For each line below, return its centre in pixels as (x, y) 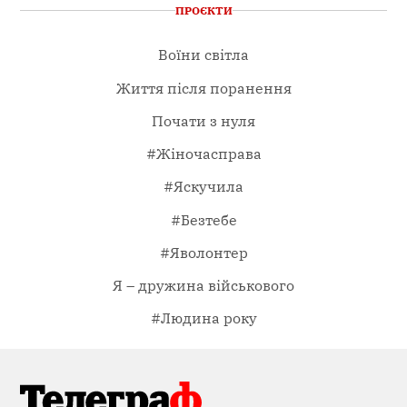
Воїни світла (203, 55)
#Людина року (203, 318)
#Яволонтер (203, 252)
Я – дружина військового (203, 285)
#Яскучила (203, 186)
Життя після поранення (203, 88)
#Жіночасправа (203, 153)
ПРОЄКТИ (203, 10)
